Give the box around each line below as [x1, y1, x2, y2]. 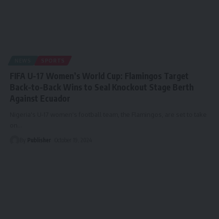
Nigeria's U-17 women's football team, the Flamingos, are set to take [10, 110, 207, 118]
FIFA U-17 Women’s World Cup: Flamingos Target [10, 70, 189, 81]
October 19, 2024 [55, 136, 92, 144]
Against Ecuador [10, 92, 70, 104]
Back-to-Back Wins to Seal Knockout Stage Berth [10, 81, 194, 92]
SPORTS [41, 57, 66, 64]
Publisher [27, 136, 51, 144]
